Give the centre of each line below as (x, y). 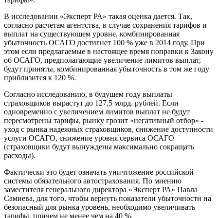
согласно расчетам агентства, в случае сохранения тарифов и (105, 25)
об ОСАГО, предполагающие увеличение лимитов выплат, (102, 60)
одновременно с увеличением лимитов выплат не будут (97, 112)
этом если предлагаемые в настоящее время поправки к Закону (109, 52)
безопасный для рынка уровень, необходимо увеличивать (100, 207)
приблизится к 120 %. (40, 78)
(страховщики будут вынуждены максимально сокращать (99, 147)
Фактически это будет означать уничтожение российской (99, 172)
